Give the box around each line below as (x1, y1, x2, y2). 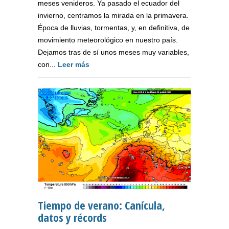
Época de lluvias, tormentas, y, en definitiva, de (38, 24, 190, 32)
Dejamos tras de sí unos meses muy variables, (38, 48, 189, 57)
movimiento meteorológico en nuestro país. (38, 36, 178, 44)
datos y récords (38, 210, 107, 225)
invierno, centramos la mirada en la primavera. (38, 11, 189, 20)
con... (38, 60, 58, 69)
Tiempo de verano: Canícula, (38, 197, 165, 213)
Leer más (58, 60, 89, 69)
